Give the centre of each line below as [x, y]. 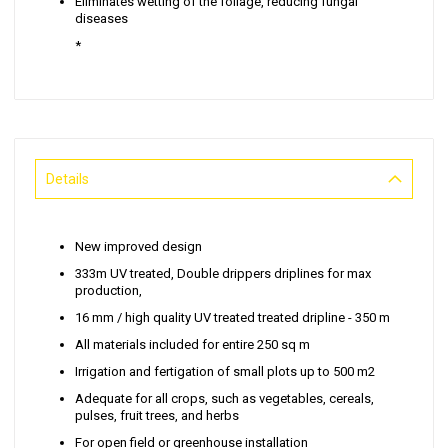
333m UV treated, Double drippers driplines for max [223, 274]
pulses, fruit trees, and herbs [157, 416]
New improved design [138, 247]
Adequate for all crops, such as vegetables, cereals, [224, 399]
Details [67, 179]
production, [108, 291]
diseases [101, 19]
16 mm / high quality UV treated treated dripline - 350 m [232, 318]
